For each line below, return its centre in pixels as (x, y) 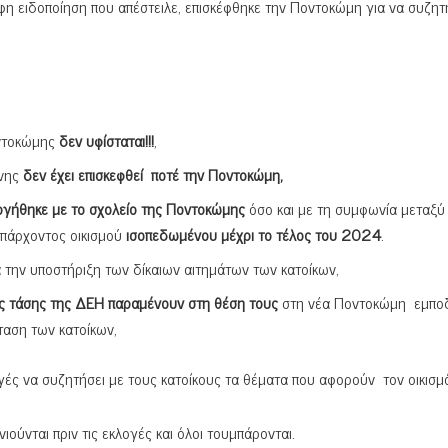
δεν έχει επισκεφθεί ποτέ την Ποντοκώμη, (153, 174)
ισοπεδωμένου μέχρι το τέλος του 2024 (254, 234)
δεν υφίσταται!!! (107, 140)
